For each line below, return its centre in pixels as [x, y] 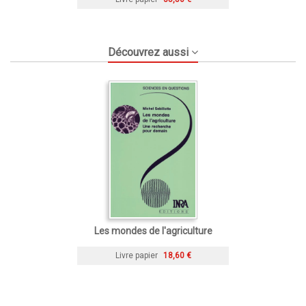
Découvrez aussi [148, 52]
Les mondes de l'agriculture [153, 231]
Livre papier [136, 255]
